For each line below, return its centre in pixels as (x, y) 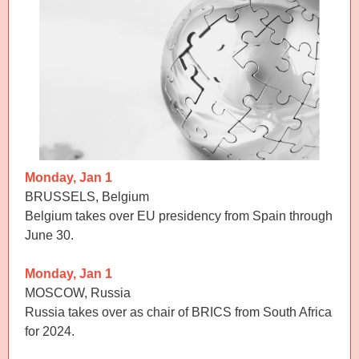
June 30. (49, 235)
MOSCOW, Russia (78, 293)
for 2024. (50, 331)
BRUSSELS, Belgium (87, 197)
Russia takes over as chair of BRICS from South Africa (178, 312)
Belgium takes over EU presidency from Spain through (179, 216)
